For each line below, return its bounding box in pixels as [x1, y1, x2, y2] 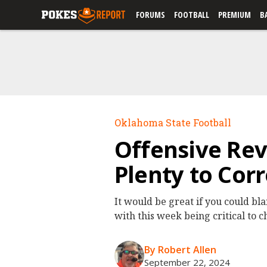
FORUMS [136, 9, 165, 20]
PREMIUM [218, 9, 251, 20]
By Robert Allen [144, 243, 216, 256]
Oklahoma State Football [114, 116, 231, 129]
